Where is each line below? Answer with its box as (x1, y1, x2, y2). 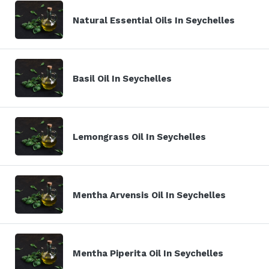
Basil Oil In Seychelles (73, 73, 172, 84)
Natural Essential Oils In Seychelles (73, 14, 235, 26)
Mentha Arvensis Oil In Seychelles (73, 189, 226, 201)
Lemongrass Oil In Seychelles (73, 131, 206, 142)
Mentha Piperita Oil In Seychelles (73, 247, 223, 259)
